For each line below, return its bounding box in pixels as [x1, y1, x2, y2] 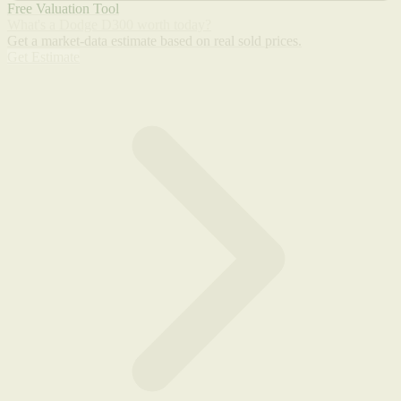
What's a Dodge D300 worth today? [7, 16, 211, 32]
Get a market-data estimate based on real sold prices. [7, 32, 302, 48]
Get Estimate [7, 48, 80, 64]
